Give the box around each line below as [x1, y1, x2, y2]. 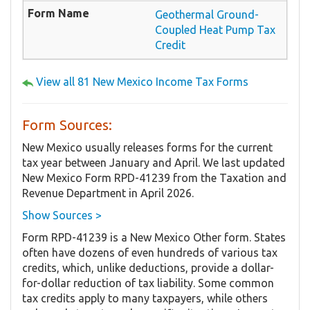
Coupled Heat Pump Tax [155, 24, 275, 37]
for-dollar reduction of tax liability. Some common [22, 277, 274, 290]
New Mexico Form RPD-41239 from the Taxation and [22, 172, 286, 185]
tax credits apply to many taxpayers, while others [22, 292, 268, 305]
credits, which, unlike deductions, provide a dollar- [22, 262, 274, 275]
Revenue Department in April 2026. [22, 187, 194, 200]
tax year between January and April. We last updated [22, 156, 285, 170]
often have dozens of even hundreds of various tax [22, 246, 277, 259]
